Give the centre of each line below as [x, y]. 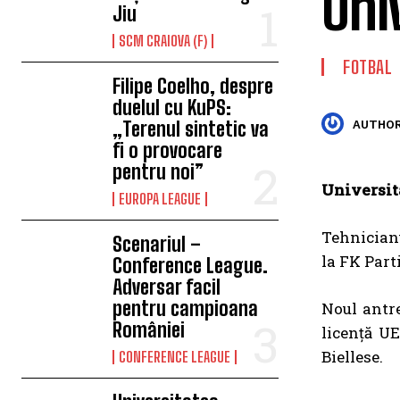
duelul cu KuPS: [172, 108]
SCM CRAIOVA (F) [163, 41]
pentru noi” [158, 172]
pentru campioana [186, 308]
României [149, 330]
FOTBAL [367, 67]
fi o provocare [168, 150]
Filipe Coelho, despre [193, 86]
